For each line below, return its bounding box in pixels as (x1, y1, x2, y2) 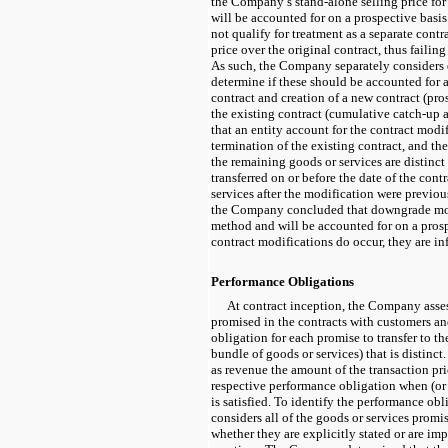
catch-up (393, 105, 440, 121)
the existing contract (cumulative (211, 105, 393, 121)
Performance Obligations (211, 273, 354, 289)
